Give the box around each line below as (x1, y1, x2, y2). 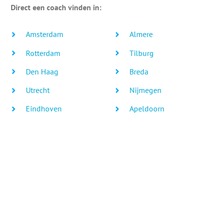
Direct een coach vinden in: (11, 2, 102, 13)
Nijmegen (129, 85, 162, 95)
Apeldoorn (129, 104, 165, 114)
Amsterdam (25, 29, 63, 39)
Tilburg (129, 48, 154, 58)
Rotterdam (25, 48, 60, 58)
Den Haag (25, 66, 58, 76)
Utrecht (25, 85, 50, 95)
